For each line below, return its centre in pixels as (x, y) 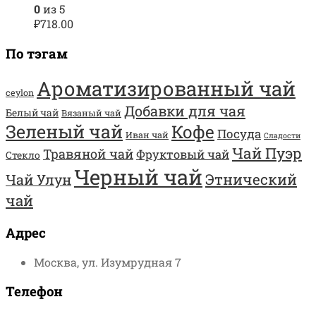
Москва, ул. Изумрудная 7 (108, 262)
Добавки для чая (185, 111)
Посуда (239, 134)
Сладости (282, 136)
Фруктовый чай (183, 154)
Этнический (251, 180)
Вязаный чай (91, 113)
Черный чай (138, 177)
